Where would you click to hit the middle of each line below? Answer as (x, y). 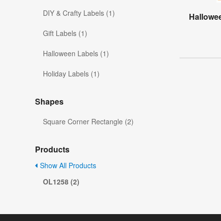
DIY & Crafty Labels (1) (79, 13)
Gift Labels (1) (65, 33)
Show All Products (67, 166)
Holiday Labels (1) (71, 74)
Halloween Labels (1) (76, 54)
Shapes (49, 102)
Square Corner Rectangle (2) (88, 122)
